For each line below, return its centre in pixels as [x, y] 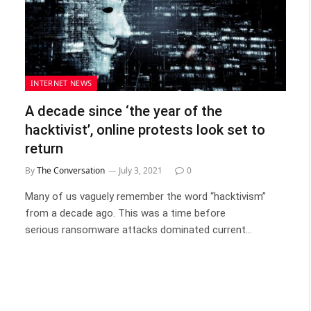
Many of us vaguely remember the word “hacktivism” [145, 196]
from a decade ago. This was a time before [125, 213]
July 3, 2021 [141, 170]
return [44, 148]
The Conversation [71, 170]
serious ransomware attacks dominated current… [138, 229]
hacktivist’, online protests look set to [145, 129]
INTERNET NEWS [61, 83]
